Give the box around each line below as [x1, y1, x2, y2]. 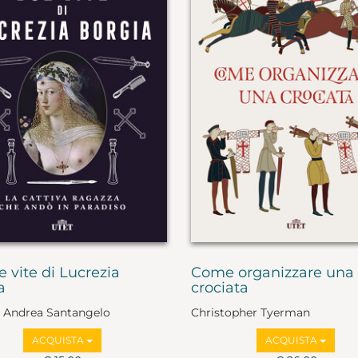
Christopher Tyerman [191, 305, 310, 320]
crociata [191, 278, 249, 296]
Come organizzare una [191, 263, 354, 281]
